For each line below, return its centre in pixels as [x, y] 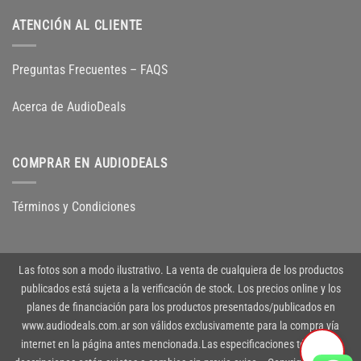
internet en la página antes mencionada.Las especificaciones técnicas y [180, 344]
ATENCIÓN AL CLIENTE [78, 26]
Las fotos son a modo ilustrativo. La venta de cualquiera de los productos [180, 270]
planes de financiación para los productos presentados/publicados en [180, 307]
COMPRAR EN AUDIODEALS [90, 163]
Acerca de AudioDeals [69, 106]
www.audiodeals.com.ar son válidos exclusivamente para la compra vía [180, 326]
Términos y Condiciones [74, 207]
